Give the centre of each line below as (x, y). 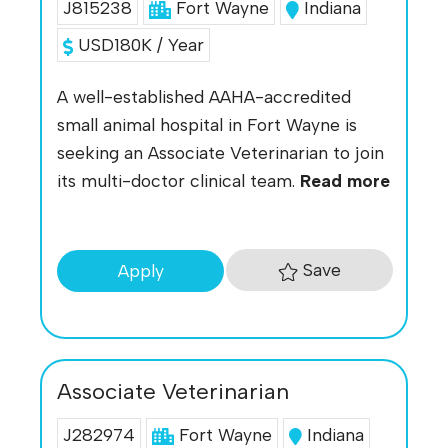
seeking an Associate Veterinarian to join (220, 153)
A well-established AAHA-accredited (204, 97)
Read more (345, 181)
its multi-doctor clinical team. (178, 181)
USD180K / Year (138, 45)
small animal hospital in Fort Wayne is (207, 125)
